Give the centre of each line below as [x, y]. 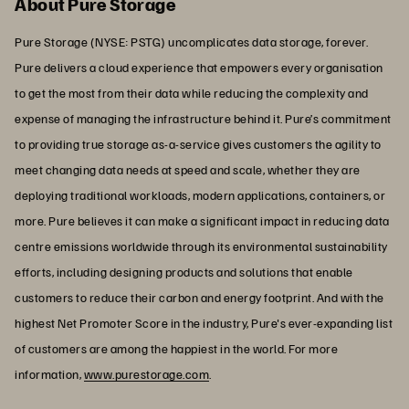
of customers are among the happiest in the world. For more [176, 348]
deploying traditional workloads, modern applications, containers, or [200, 194]
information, [49, 373]
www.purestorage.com [146, 373]
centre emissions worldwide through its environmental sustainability [201, 246]
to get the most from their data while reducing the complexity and [192, 92]
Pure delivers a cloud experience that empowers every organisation [199, 67]
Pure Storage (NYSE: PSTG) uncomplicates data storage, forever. [191, 41]
